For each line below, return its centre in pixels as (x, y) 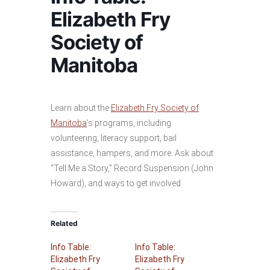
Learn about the (81, 108)
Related (64, 223)
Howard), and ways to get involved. (117, 183)
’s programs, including (129, 123)
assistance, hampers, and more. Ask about (132, 153)
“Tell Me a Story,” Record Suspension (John (132, 168)
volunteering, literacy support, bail (114, 138)
